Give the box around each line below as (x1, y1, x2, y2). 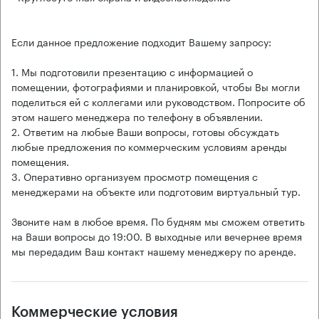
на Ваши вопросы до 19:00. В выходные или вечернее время (11, 227, 302, 244)
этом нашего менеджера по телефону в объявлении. (11, 108, 263, 124)
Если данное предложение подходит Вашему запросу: (11, 33, 271, 49)
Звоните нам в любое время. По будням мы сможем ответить (11, 212, 305, 229)
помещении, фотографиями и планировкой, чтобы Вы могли (11, 78, 300, 94)
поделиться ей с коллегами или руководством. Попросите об (11, 93, 305, 109)
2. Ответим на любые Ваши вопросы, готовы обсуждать (11, 122, 279, 139)
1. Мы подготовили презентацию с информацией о (11, 63, 253, 79)
